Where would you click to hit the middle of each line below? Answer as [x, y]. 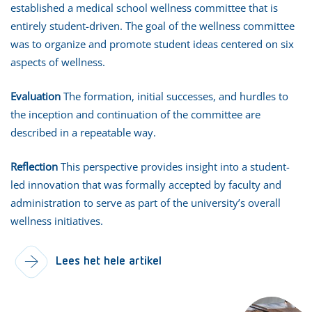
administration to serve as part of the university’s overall [146, 202]
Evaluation [36, 96]
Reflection [34, 166]
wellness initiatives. [57, 220]
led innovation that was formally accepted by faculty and [146, 184]
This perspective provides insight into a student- [174, 166]
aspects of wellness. [58, 62]
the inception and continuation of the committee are [135, 114]
